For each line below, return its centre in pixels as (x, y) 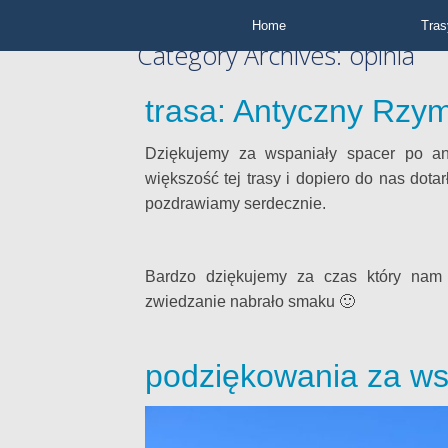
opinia (382, 55)
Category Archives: (243, 55)
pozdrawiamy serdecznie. (235, 203)
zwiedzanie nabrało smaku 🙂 (250, 301)
